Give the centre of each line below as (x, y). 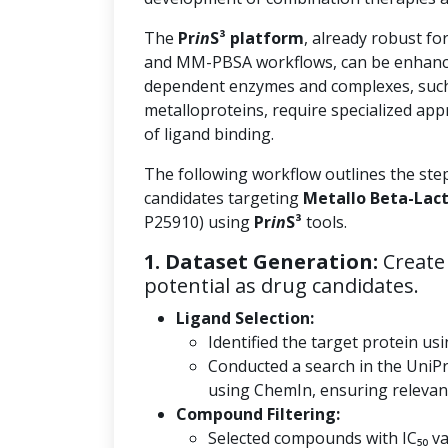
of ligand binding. (209, 134)
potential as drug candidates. (281, 285)
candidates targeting (223, 198)
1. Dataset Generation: (261, 261)
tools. (324, 222)
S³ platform (257, 38)
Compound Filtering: (258, 414)
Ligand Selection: (245, 318)
